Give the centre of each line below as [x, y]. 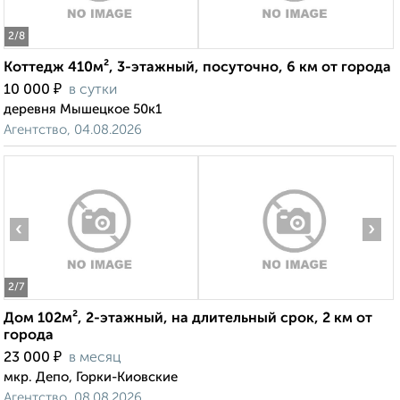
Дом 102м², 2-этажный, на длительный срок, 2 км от [188, 319]
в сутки [93, 91]
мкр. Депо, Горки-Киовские [91, 378]
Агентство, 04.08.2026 [73, 130]
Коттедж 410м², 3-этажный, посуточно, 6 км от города [197, 68]
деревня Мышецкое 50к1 [83, 110]
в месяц [95, 358]
